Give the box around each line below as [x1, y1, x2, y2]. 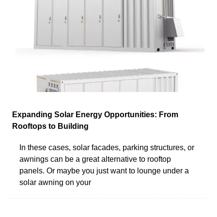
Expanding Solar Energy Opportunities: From [12, 110, 178, 119]
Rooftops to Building [12, 122, 89, 130]
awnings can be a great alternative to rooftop [19, 155, 171, 163]
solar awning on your [19, 178, 91, 186]
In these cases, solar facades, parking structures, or [19, 143, 194, 152]
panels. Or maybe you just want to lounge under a [19, 166, 189, 175]
